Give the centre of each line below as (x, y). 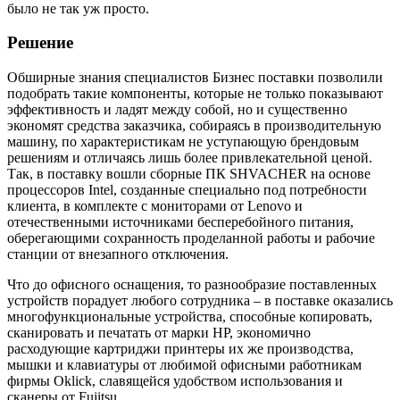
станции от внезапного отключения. (118, 254)
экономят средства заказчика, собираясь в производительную (194, 125)
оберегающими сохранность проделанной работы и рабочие (191, 237)
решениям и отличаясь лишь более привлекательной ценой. (190, 157)
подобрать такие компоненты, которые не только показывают (195, 93)
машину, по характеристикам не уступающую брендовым (183, 141)
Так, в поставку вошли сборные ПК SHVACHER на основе (189, 173)
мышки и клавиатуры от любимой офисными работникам (184, 364)
